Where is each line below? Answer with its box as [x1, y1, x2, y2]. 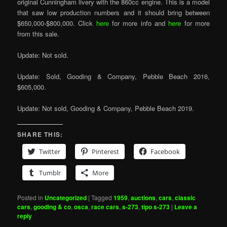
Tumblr [39, 168, 61, 178]
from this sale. [17, 28, 60, 39]
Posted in [17, 193, 44, 202]
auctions [131, 193, 156, 203]
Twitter [39, 147, 61, 157]
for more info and [112, 18, 169, 28]
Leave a [174, 202, 198, 212]
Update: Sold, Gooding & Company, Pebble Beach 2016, [17, 71, 210, 81]
